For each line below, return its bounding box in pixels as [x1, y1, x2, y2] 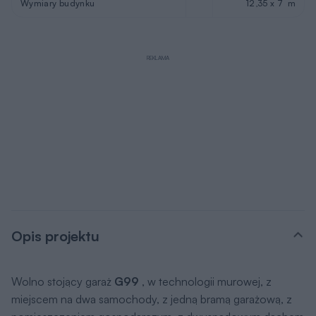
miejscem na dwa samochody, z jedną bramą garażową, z [11, 291, 292, 306]
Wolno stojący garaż [11, 274, 114, 288]
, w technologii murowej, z [142, 274, 272, 288]
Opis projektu [11, 226, 99, 245]
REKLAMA [147, 54, 169, 61]
